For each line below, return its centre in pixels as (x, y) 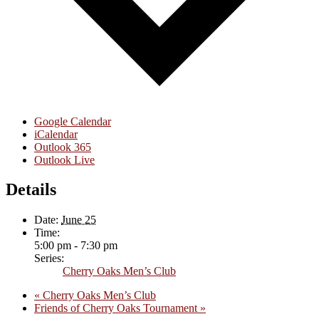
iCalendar (56, 134)
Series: (49, 258)
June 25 (79, 220)
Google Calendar (73, 121)
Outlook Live (64, 159)
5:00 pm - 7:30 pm (76, 246)
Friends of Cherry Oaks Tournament (117, 308)
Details (31, 190)
